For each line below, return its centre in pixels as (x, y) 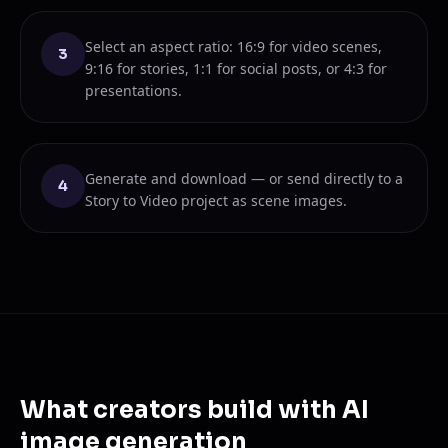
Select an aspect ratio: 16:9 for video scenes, (233, 46)
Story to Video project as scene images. (216, 200)
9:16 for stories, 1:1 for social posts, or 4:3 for (236, 68)
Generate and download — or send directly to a (244, 178)
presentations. (133, 90)
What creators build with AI (194, 409)
